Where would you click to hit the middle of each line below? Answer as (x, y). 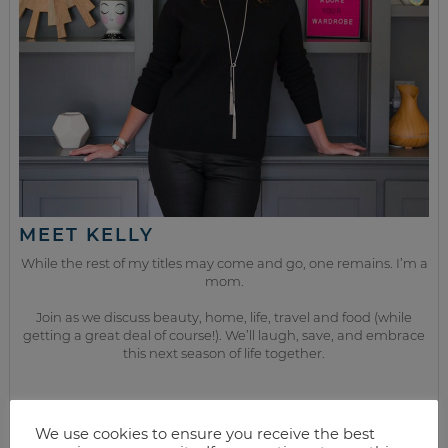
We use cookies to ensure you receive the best (205, 433)
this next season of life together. (224, 353)
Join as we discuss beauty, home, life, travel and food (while (224, 317)
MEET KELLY (87, 235)
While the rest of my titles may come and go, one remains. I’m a (224, 263)
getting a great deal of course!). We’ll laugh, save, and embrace (224, 335)
